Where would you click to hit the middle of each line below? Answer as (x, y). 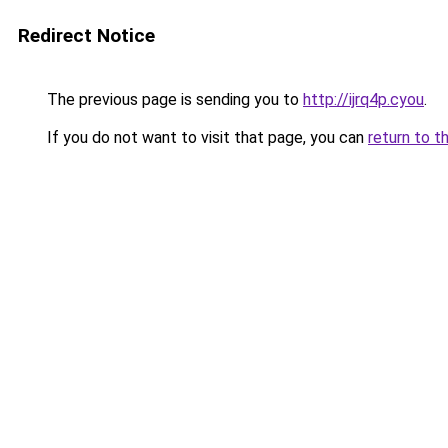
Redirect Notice (86, 35)
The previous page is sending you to (173, 99)
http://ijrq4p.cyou (363, 99)
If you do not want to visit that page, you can (205, 137)
